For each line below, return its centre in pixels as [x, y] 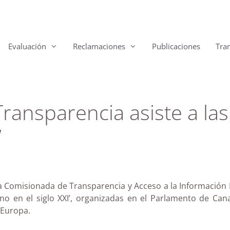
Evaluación [27, 46]
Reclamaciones [99, 46]
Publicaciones [176, 46]
